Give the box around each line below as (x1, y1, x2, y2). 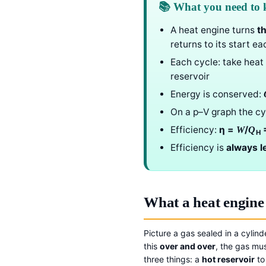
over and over (160, 241, 216, 252)
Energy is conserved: (170, 88, 264, 100)
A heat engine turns (170, 24, 257, 36)
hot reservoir (202, 254, 255, 265)
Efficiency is (170, 142, 226, 154)
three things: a (144, 254, 202, 265)
